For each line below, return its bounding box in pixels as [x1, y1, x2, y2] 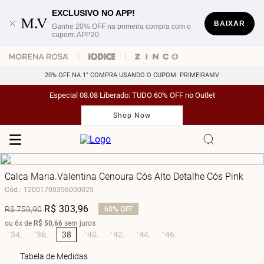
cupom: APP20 [52, 31, 100, 39]
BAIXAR [214, 19, 245, 28]
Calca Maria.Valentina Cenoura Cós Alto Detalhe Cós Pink [5, 171, 243, 182]
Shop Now [113, 111, 151, 120]
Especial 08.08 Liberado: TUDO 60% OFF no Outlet [49, 91, 215, 100]
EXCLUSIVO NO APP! [52, 8, 136, 18]
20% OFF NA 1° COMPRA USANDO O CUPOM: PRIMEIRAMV [45, 71, 219, 79]
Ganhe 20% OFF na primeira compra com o [52, 22, 192, 31]
